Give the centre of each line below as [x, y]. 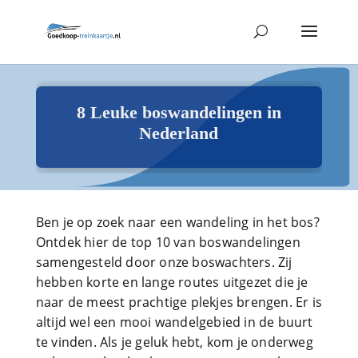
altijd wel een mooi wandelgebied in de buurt [174, 322]
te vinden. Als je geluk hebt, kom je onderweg [174, 342]
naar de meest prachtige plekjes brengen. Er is [179, 302]
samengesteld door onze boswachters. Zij [164, 262]
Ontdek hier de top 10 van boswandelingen [168, 242]
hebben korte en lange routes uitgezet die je [172, 282]
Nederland [179, 133]
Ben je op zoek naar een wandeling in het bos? [177, 222]
